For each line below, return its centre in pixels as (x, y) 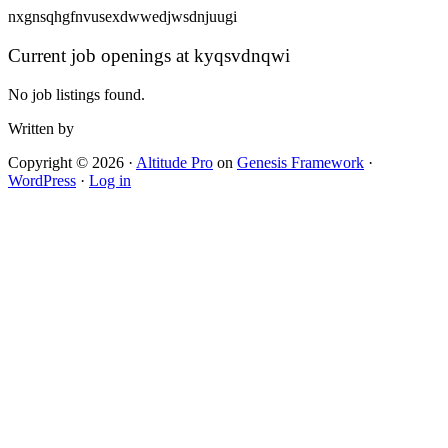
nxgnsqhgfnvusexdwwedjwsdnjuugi (122, 17)
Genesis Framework (300, 162)
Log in (110, 180)
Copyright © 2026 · (72, 162)
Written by (41, 128)
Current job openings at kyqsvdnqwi (149, 55)
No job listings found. (76, 94)
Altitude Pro (174, 162)
